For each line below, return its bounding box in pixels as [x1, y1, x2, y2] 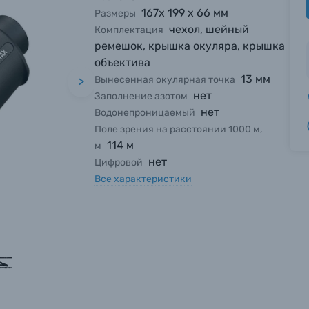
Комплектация [94, 24, 164, 36]
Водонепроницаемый [94, 107, 196, 119]
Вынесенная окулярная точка [94, 74, 236, 86]
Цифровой [94, 157, 143, 168]
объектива [94, 56, 151, 69]
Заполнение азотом [94, 90, 188, 102]
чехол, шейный [169, 23, 250, 36]
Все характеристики [94, 173, 192, 185]
